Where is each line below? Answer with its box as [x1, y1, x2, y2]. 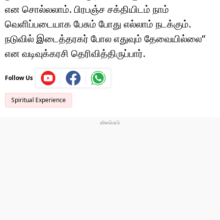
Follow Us [5, 73, 33, 82]
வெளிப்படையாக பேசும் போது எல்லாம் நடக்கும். [5, 17, 191, 30]
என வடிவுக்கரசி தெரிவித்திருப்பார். [5, 46, 145, 60]
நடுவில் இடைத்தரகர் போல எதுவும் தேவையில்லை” [5, 31, 205, 45]
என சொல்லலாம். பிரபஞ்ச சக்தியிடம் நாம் [5, 2, 169, 16]
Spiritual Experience [11, 95, 66, 104]
